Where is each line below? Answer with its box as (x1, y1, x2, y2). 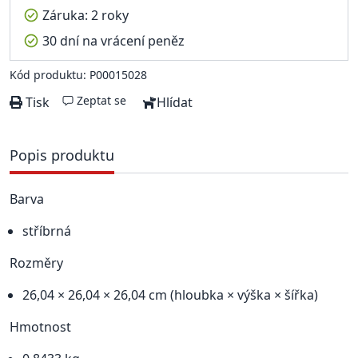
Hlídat (157, 93, 193, 111)
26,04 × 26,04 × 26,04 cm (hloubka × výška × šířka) (22, 285, 318, 304)
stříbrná (22, 221, 71, 240)
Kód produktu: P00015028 (10, 66, 147, 82)
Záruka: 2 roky (42, 6, 129, 24)
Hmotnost (10, 317, 71, 336)
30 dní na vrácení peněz (42, 31, 185, 50)
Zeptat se (77, 92, 126, 108)
